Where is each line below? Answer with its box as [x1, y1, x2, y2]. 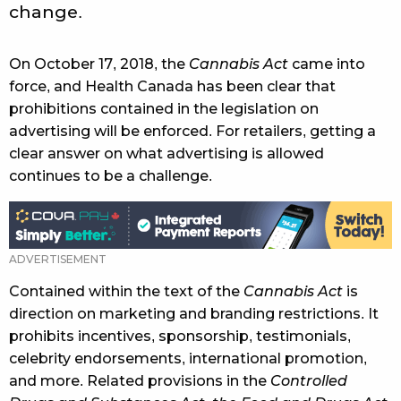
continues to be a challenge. [9, 168, 212, 184]
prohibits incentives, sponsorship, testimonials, [9, 328, 351, 344]
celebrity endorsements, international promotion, [9, 350, 367, 366]
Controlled [270, 372, 347, 388]
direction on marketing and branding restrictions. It [9, 305, 379, 321]
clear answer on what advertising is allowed [9, 146, 324, 162]
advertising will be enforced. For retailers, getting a [9, 124, 376, 140]
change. [9, 3, 82, 22]
